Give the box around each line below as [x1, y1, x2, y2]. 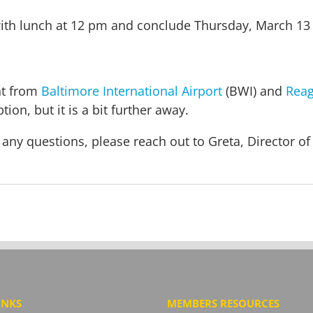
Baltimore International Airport [41, 82, 222, 99]
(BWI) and [221, 82, 286, 99]
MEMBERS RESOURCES [166, 296, 279, 310]
